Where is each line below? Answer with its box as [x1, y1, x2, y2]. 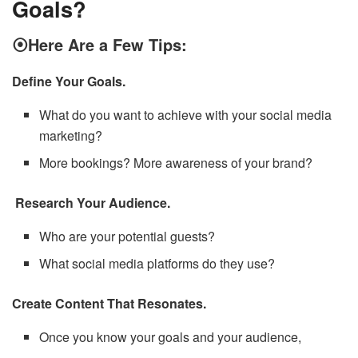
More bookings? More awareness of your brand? [39, 153, 313, 172]
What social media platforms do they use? [39, 253, 276, 272]
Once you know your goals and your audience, [39, 327, 305, 346]
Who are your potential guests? [39, 226, 216, 245]
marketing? [39, 125, 103, 145]
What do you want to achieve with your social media [39, 105, 332, 124]
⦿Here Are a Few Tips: [12, 32, 192, 56]
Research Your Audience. [12, 193, 170, 212]
